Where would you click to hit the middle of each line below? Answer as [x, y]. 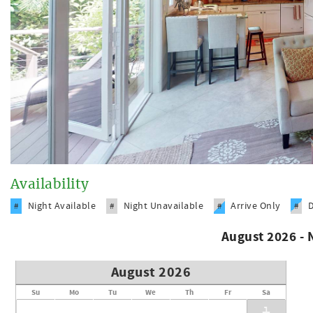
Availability [50, 185]
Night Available [62, 206]
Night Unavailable [163, 206]
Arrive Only [256, 206]
